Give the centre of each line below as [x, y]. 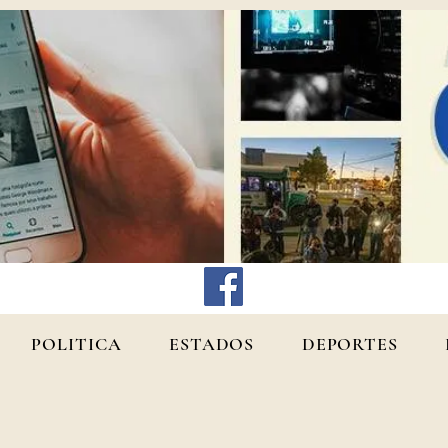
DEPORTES [349, 344]
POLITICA [76, 344]
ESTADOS [211, 344]
